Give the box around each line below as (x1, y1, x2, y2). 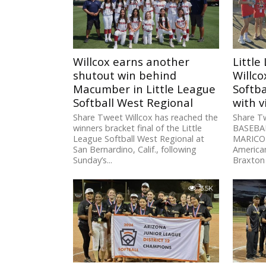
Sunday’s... (73, 154, 113, 166)
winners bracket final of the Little (73, 122, 202, 134)
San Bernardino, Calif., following (73, 144, 197, 156)
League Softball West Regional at (73, 133, 205, 145)
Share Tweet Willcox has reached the (73, 112, 218, 123)
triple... (232, 165, 258, 177)
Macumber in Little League (73, 81, 216, 97)
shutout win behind (73, 68, 177, 83)
